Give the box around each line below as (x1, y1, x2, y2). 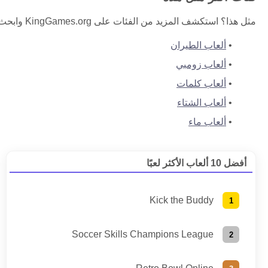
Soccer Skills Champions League (72, 229, 214, 240)
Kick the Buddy (150, 195, 214, 206)
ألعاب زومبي (176, 59, 226, 70)
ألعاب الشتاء (177, 98, 226, 108)
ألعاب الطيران (170, 40, 226, 51)
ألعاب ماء (188, 117, 226, 127)
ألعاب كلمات (176, 78, 226, 89)
